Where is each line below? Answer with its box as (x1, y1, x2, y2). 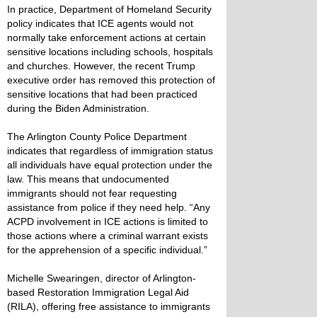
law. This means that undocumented (7, 173, 169, 185)
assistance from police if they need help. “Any (7, 202, 210, 213)
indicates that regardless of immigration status (7, 145, 213, 156)
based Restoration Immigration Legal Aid (7, 287, 189, 298)
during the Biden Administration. (7, 103, 152, 114)
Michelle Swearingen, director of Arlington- (7, 272, 196, 284)
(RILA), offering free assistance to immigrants (7, 301, 210, 312)
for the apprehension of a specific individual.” (7, 244, 207, 255)
